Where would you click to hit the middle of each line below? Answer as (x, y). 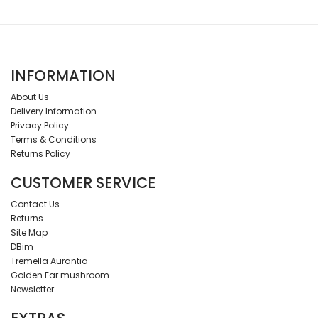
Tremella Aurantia (49, 261)
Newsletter (32, 290)
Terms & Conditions (54, 140)
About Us (30, 97)
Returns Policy (40, 154)
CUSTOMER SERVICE (83, 183)
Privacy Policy (40, 126)
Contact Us (35, 204)
